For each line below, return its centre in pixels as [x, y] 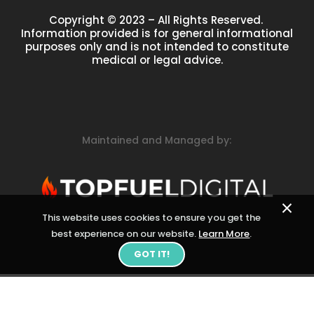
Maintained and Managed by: [157, 141]
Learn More [224, 234]
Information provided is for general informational [157, 34]
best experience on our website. [125, 234]
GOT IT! [151, 254]
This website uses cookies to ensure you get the [152, 218]
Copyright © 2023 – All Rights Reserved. [157, 20]
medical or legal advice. [157, 60]
